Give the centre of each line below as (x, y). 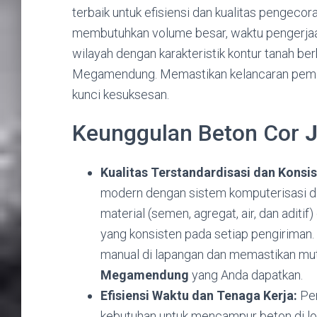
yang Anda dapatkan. (246, 275)
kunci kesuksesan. (121, 94)
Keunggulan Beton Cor (189, 133)
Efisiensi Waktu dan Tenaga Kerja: (199, 295)
